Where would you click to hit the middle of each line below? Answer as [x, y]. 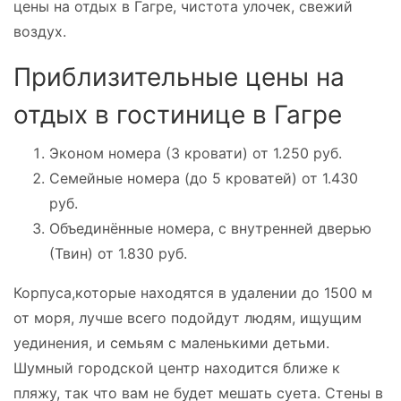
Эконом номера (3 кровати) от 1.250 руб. [196, 153]
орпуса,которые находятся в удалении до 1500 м [197, 292]
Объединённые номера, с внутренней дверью [210, 228]
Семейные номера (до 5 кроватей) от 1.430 [204, 178]
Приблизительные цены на [179, 77]
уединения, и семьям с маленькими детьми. [171, 342]
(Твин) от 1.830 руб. [118, 253]
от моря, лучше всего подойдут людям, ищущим [188, 317]
